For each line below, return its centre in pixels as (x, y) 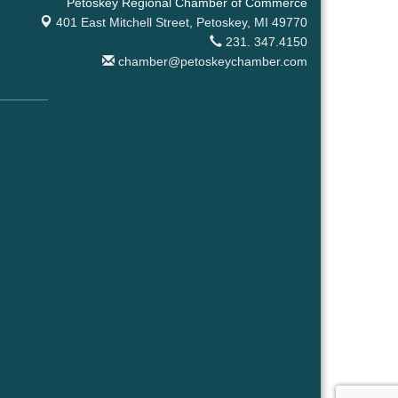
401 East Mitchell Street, (126, 23)
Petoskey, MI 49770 (252, 23)
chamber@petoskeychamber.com (211, 62)
